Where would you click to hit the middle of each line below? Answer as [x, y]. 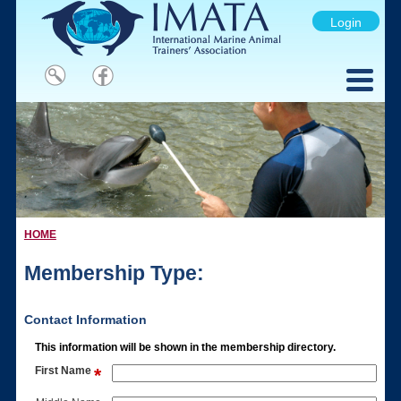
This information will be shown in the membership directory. [185, 348]
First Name [64, 371]
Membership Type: [114, 273]
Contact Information [85, 320]
